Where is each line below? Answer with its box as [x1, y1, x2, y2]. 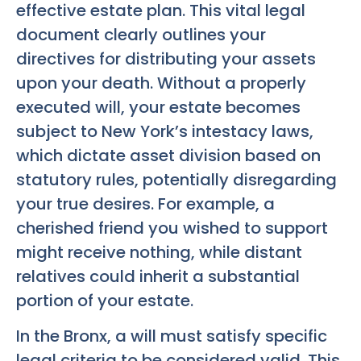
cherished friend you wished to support [16, 216, 328, 239]
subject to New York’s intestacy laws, [16, 119, 313, 143]
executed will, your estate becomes [16, 95, 301, 118]
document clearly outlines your [16, 23, 266, 46]
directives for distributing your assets [16, 47, 316, 70]
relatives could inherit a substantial [16, 264, 300, 288]
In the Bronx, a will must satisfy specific [16, 324, 327, 347]
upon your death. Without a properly [16, 71, 306, 94]
